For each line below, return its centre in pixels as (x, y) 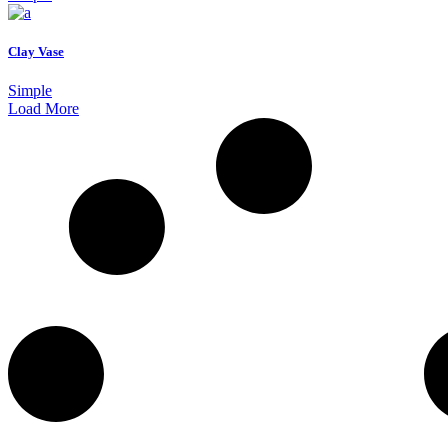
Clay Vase (36, 52)
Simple (30, 91)
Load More (43, 109)
